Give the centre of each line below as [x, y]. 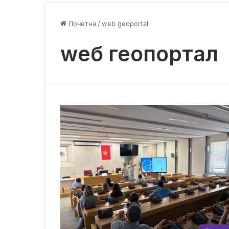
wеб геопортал [139, 53]
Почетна [81, 23]
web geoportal [125, 23]
